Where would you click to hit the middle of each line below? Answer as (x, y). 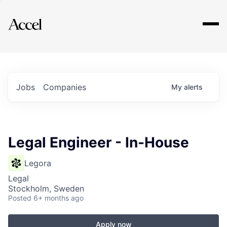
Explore (40, 18)
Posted (20, 198)
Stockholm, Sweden (46, 188)
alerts (193, 87)
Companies (65, 87)
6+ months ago (59, 198)
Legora (38, 163)
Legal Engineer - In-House (99, 142)
